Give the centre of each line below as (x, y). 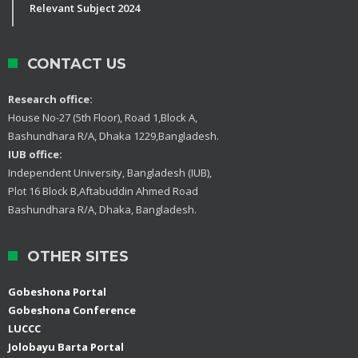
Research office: (50, 99)
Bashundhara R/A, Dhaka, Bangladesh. (102, 209)
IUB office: (35, 154)
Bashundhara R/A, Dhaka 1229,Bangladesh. (113, 135)
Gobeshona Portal (57, 291)
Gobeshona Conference (72, 310)
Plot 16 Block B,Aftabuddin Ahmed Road (103, 191)
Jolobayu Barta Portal (66, 346)
